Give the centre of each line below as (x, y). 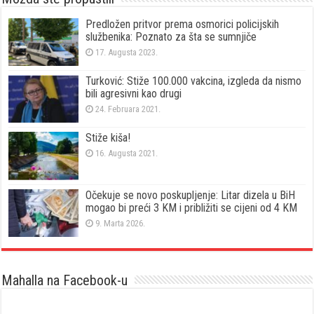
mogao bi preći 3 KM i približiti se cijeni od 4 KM (192, 207)
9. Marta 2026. (121, 223)
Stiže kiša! (108, 138)
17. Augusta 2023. (127, 52)
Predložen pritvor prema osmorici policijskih (183, 24)
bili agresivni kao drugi (134, 94)
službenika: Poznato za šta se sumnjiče (171, 37)
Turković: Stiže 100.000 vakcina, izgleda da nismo (194, 81)
